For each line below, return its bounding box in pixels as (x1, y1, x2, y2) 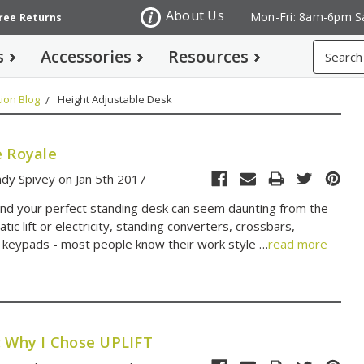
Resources (167, 45, 249, 67)
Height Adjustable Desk (58, 92, 172, 107)
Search (312, 41, 350, 57)
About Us (165, 6, 224, 25)
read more (268, 236, 328, 253)
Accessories (40, 45, 132, 67)
